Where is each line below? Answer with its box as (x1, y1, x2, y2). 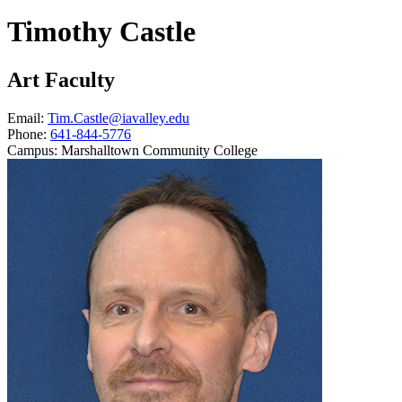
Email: (7, 109, 44, 126)
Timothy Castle (7, 15, 196, 48)
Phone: (7, 126, 47, 142)
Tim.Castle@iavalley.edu (48, 109, 189, 126)
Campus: (7, 142, 57, 158)
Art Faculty (7, 67, 115, 92)
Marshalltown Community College (61, 142, 258, 158)
